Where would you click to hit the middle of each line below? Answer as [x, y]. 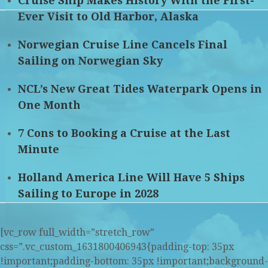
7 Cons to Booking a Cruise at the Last [124, 133]
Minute [39, 150]
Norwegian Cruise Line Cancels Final [123, 45]
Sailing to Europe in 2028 [88, 194]
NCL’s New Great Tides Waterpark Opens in [140, 89]
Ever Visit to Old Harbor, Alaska [108, 17]
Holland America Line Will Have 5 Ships [131, 178]
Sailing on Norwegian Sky [90, 61]
